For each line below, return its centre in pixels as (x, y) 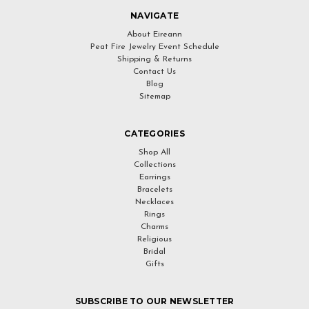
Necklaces (154, 202)
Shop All (154, 152)
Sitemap (154, 96)
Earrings (154, 177)
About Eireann (154, 34)
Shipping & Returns (154, 59)
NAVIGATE (154, 15)
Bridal (154, 251)
